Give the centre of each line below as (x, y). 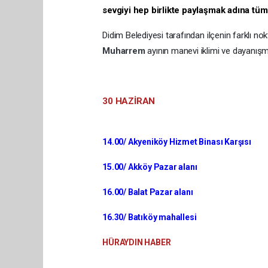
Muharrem (125, 51)
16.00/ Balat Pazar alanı (148, 192)
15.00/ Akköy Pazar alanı (150, 167)
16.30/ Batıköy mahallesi (150, 217)
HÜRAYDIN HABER (137, 242)
